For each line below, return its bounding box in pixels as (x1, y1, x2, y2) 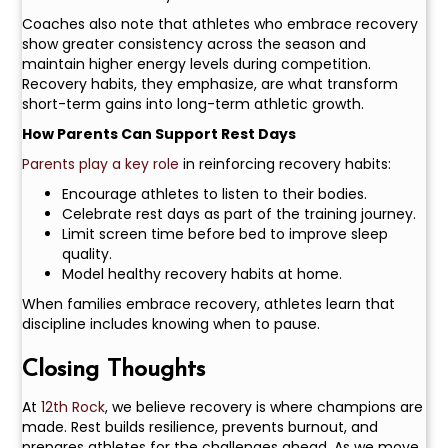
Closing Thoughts (22, 358, 206, 383)
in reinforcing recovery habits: (179, 154, 392, 175)
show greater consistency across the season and (22, 34, 367, 55)
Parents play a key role (22, 154, 180, 175)
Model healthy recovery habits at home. (62, 264, 343, 285)
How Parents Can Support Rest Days (22, 124, 297, 145)
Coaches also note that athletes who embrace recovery (22, 14, 419, 35)
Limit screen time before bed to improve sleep (62, 224, 389, 245)
